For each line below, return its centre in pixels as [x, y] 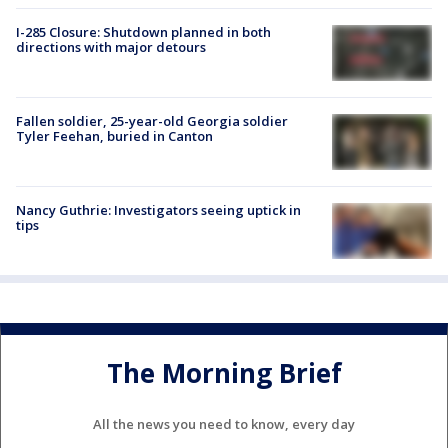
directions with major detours [111, 46]
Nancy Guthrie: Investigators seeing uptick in [158, 210]
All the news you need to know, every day [224, 424]
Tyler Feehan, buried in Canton [114, 135]
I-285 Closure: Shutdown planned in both [143, 31]
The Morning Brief [224, 372]
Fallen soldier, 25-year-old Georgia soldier [152, 120]
